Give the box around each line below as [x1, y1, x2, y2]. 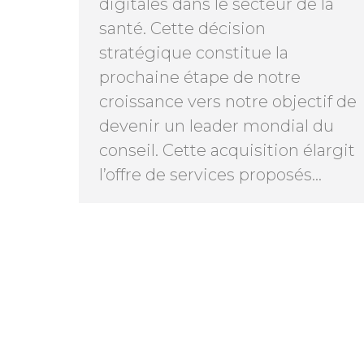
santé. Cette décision [99, 18, 266, 38]
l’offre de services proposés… [99, 164, 322, 184]
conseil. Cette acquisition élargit [99, 140, 355, 160]
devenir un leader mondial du [99, 115, 334, 136]
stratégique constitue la [99, 42, 288, 63]
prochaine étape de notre [99, 67, 301, 87]
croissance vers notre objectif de [99, 91, 357, 111]
